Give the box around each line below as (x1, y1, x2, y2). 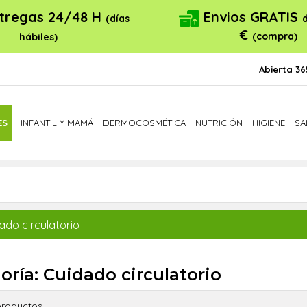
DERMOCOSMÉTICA (103, 116, 186, 128)
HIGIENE (252, 116, 285, 128)
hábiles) (19, 30, 58, 43)
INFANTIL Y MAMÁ (21, 116, 93, 128)
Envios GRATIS (199, 8, 302, 25)
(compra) (252, 29, 297, 42)
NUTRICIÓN (195, 116, 243, 128)
